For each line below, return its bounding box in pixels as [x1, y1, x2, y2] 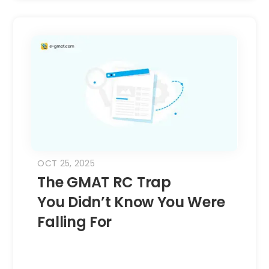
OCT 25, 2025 [37, 157, 95, 170]
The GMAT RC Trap [37, 172, 171, 193]
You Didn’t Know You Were [37, 192, 225, 213]
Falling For [37, 212, 119, 232]
